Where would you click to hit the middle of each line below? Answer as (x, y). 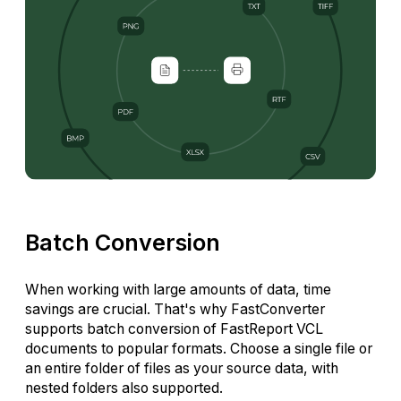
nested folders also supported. (124, 388)
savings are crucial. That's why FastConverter (175, 309)
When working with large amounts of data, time (178, 289)
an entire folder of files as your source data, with (182, 368)
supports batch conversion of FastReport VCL (174, 328)
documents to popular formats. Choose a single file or (199, 348)
